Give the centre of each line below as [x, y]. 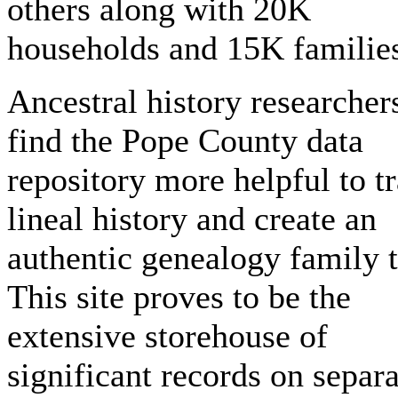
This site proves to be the [179, 297]
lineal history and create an [192, 219]
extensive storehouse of [167, 336]
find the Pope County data [185, 140]
